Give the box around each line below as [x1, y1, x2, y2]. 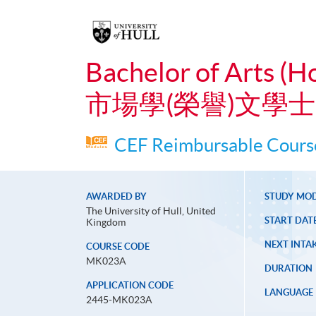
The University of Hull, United [86, 205, 216, 217]
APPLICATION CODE [86, 280, 174, 291]
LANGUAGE [264, 287, 313, 298]
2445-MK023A [86, 294, 152, 306]
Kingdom [86, 217, 126, 229]
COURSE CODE [86, 241, 150, 253]
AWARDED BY [86, 191, 147, 202]
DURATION [264, 263, 312, 274]
